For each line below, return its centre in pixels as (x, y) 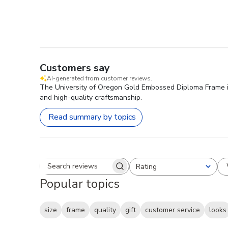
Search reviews (111, 171)
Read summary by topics (92, 117)
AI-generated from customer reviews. (99, 78)
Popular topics (80, 183)
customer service (173, 210)
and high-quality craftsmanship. (91, 97)
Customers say (75, 68)
